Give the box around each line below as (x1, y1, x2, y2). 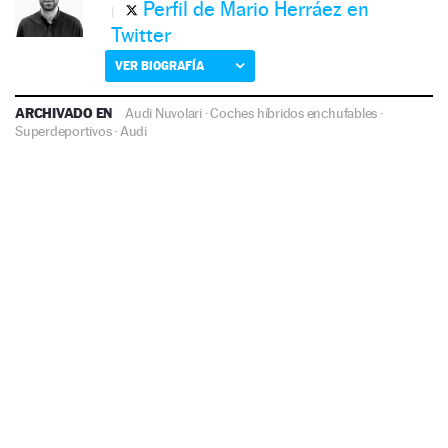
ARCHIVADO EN (15, 104, 116, 122)
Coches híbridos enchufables (210, 105, 378, 122)
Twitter (111, 23, 171, 48)
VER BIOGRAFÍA (115, 58, 204, 74)
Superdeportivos (15, 123, 112, 140)
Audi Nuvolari (125, 105, 203, 122)
